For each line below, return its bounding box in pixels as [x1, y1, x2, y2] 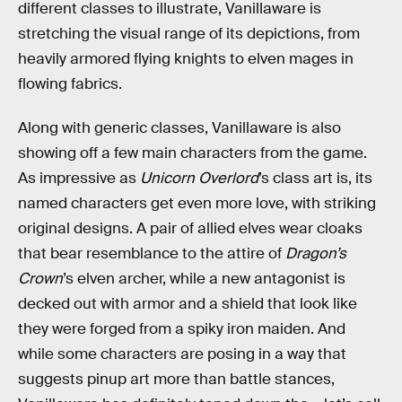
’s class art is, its [258, 169, 372, 188]
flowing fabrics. [18, 74, 122, 93]
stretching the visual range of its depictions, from [18, 23, 360, 43]
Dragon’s [285, 244, 346, 264]
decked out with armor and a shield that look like [18, 294, 357, 314]
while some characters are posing [18, 345, 255, 364]
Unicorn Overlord [140, 169, 258, 188]
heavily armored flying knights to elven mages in [18, 48, 354, 68]
